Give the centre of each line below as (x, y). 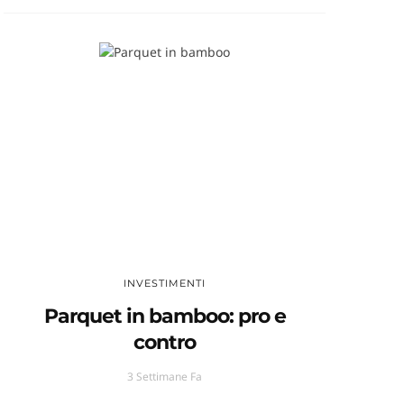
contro (165, 343)
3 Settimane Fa (165, 377)
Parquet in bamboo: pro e (165, 317)
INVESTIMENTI (165, 284)
